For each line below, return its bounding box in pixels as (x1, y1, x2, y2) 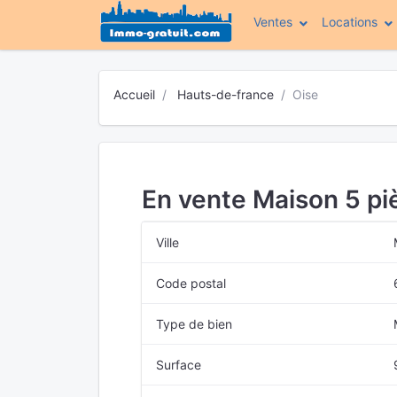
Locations (322, 14, 378, 30)
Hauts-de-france (177, 87, 274, 102)
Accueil (113, 87, 155, 102)
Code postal (156, 276, 226, 291)
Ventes (253, 14, 292, 30)
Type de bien (156, 316, 232, 331)
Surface (156, 357, 201, 372)
